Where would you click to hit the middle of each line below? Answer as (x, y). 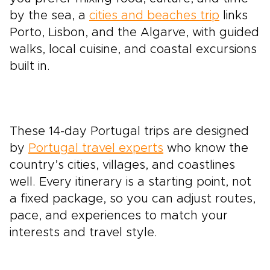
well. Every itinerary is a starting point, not (130, 182)
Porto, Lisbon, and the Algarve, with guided (134, 33)
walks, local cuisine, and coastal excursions (133, 49)
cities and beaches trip (154, 16)
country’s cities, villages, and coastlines (122, 165)
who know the (206, 148)
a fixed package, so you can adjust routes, (133, 199)
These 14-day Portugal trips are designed (129, 131)
